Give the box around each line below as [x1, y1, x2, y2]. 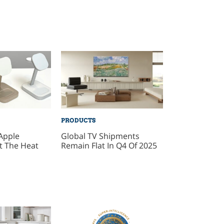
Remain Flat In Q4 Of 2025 [61, 139, 157, 151]
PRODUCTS [61, 116, 96, 124]
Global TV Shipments [61, 130, 140, 141]
